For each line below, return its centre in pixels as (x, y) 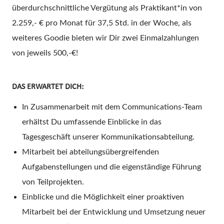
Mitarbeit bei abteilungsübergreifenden (90, 152)
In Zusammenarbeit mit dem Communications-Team (112, 107)
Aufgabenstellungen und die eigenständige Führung (111, 167)
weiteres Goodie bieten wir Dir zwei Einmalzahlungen (105, 38)
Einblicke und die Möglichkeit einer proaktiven (103, 197)
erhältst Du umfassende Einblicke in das (92, 122)
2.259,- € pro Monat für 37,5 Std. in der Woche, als (102, 23)
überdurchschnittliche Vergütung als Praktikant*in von (107, 8)
